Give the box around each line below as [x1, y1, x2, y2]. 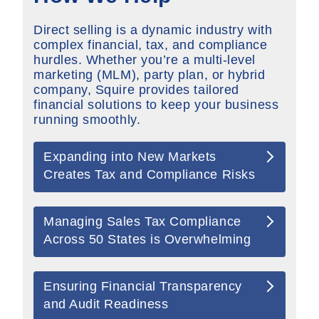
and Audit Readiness [43, 296, 169, 311]
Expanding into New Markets [43, 149, 217, 164]
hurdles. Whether [33, 52, 142, 67]
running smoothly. [33, 112, 141, 127]
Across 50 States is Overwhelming [43, 231, 251, 246]
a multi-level [178, 52, 256, 67]
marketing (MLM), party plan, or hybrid [33, 67, 266, 82]
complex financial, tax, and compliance [33, 37, 268, 52]
